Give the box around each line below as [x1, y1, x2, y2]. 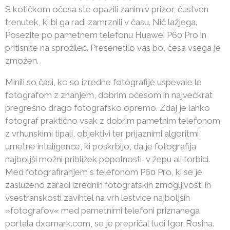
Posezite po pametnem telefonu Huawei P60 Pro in [5, 30, 206, 40]
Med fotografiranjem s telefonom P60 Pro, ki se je [5, 167, 202, 177]
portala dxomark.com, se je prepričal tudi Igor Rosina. [5, 218, 214, 228]
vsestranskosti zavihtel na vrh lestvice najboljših [5, 193, 190, 203]
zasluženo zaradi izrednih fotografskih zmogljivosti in [5, 180, 211, 190]
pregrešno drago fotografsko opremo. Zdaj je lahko [5, 103, 210, 113]
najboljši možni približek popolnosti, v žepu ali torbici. [5, 154, 210, 164]
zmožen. [5, 55, 39, 66]
